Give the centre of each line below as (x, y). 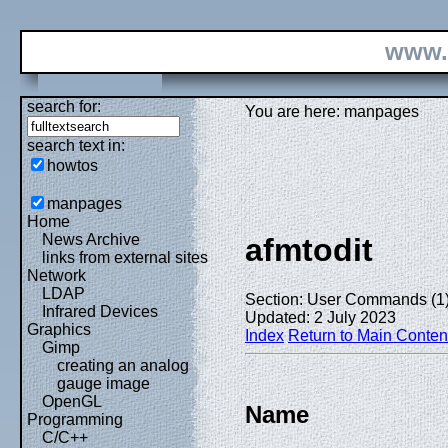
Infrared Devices (100, 311)
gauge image (103, 383)
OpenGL (72, 401)
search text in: (76, 145)
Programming (75, 419)
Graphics (59, 329)
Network (56, 275)
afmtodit (309, 250)
